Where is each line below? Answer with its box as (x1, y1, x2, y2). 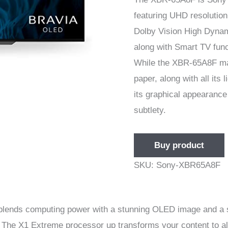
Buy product (154, 140, 204, 150)
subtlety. (133, 105, 166, 115)
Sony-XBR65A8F (156, 160, 220, 170)
